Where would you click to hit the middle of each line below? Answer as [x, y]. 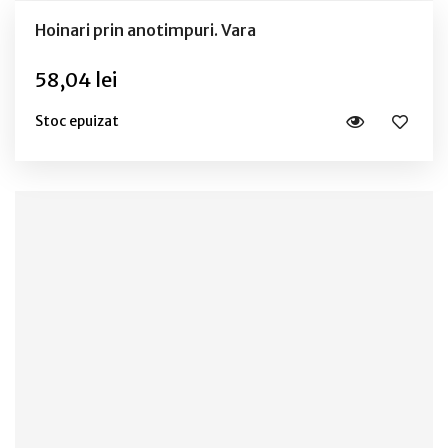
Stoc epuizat [77, 121]
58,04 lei [76, 79]
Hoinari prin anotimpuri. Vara [145, 29]
